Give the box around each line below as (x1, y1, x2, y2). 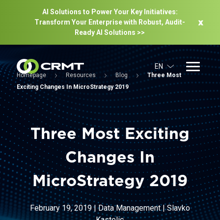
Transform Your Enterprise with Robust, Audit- (34, 18, 186, 26)
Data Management (98, 203, 161, 213)
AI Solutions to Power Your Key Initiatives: (42, 8, 178, 16)
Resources (65, 71, 96, 79)
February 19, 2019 (29, 203, 92, 213)
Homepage (16, 71, 46, 79)
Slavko (166, 203, 190, 213)
